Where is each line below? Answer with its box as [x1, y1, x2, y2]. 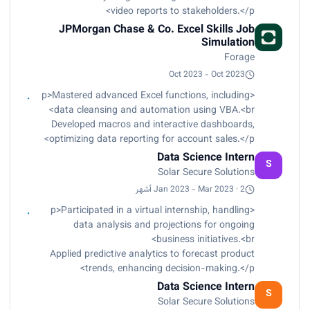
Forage [224, 50, 255, 66]
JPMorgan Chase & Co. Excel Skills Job [59, 21, 255, 39]
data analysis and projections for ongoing [73, 217, 255, 233]
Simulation [201, 34, 255, 52]
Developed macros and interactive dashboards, [51, 117, 255, 133]
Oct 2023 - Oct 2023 [169, 68, 245, 81]
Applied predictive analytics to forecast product [50, 246, 255, 262]
